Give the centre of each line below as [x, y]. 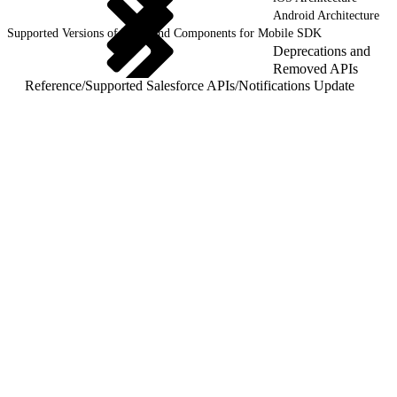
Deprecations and [322, 51]
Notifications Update [296, 85]
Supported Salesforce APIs [160, 85]
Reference [53, 85]
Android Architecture [326, 15]
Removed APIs [315, 68]
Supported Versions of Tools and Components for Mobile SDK [164, 33]
